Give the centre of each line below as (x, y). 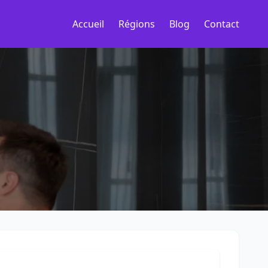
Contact (222, 24)
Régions (137, 24)
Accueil (88, 24)
